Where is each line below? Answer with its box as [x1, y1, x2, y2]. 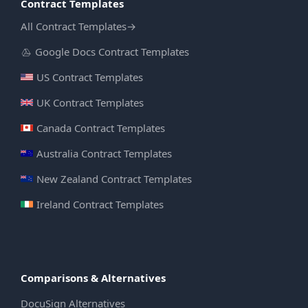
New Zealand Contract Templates [36, 172, 192, 186]
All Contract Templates [21, 19, 126, 34]
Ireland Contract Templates [36, 197, 164, 212]
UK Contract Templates [36, 96, 144, 110]
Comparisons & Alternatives [21, 271, 166, 285]
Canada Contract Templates [36, 121, 165, 135]
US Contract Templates [36, 70, 143, 85]
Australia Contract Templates [36, 146, 172, 161]
